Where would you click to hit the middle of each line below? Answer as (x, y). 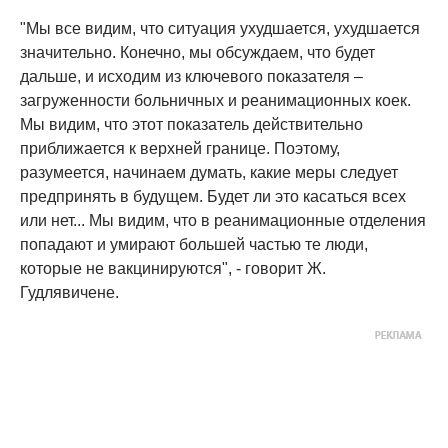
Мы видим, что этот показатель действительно (191, 124)
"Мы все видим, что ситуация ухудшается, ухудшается (220, 28)
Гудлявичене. (69, 292)
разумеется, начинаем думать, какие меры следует (209, 172)
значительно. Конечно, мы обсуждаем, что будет (197, 52)
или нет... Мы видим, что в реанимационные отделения (223, 220)
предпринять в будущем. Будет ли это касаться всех (213, 196)
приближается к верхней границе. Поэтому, (180, 148)
